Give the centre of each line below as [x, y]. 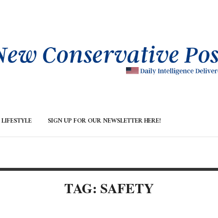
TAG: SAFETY [109, 188]
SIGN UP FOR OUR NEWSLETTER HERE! [104, 122]
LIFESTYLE [17, 122]
